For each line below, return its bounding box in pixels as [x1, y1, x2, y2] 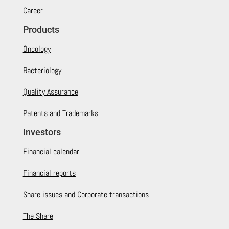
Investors [22, 127, 61, 138]
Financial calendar [22, 146, 79, 157]
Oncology [22, 43, 51, 55]
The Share [22, 211, 53, 222]
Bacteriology [22, 65, 61, 76]
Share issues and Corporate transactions [22, 189, 149, 200]
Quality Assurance [22, 86, 78, 98]
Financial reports [22, 168, 76, 179]
